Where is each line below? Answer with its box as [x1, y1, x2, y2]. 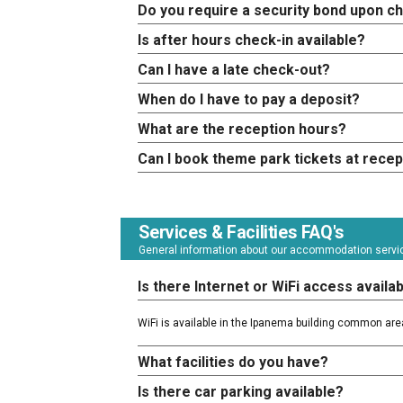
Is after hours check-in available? [138, 31, 366, 49]
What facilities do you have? [138, 354, 329, 372]
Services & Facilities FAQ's [139, 222, 345, 244]
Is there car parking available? [138, 383, 345, 401]
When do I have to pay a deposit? [138, 91, 361, 109]
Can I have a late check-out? [138, 61, 331, 79]
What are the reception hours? [138, 121, 347, 139]
